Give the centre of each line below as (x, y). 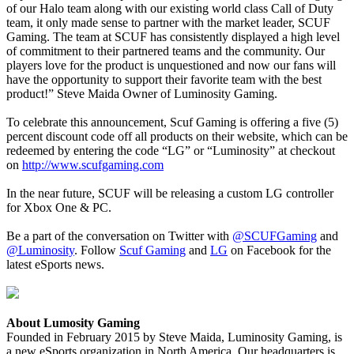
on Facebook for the (279, 250)
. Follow (97, 250)
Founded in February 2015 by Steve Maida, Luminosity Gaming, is (174, 337)
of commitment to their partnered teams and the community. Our (166, 51)
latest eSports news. (55, 264)
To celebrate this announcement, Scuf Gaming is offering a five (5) (172, 122)
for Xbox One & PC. (59, 207)
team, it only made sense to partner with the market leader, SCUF (168, 22)
